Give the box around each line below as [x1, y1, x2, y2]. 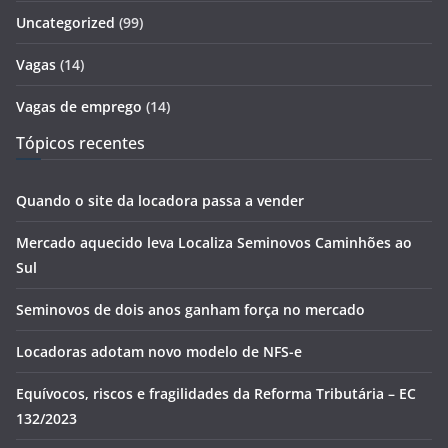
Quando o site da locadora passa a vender [16, 191, 304, 211]
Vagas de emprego [16, 97, 142, 117]
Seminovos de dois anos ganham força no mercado [16, 300, 365, 320]
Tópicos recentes [16, 132, 145, 155]
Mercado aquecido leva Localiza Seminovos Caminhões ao [16, 233, 412, 253]
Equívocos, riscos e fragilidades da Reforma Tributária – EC [16, 384, 416, 404]
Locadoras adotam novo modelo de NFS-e [16, 342, 302, 362]
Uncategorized [16, 13, 115, 33]
